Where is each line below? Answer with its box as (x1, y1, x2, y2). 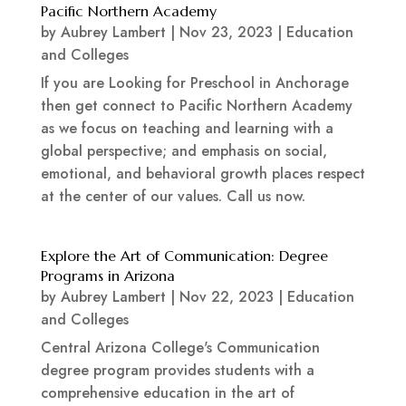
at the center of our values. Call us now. (40, 186, 305, 208)
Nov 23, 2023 (179, 22, 273, 43)
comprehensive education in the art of (40, 382, 295, 404)
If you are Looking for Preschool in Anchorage (40, 72, 349, 94)
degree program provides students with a (40, 360, 314, 382)
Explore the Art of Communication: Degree (40, 246, 328, 266)
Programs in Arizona (40, 266, 175, 285)
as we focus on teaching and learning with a (40, 118, 333, 140)
